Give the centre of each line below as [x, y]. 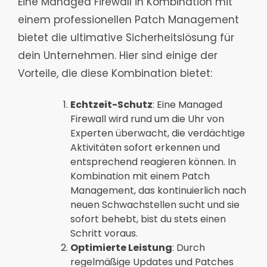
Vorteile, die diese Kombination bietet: [115, 74]
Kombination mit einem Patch [140, 176]
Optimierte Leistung [121, 247]
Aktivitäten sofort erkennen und [145, 147]
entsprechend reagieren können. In [153, 162]
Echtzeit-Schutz [111, 104]
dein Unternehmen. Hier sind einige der [118, 56]
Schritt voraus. [104, 233]
